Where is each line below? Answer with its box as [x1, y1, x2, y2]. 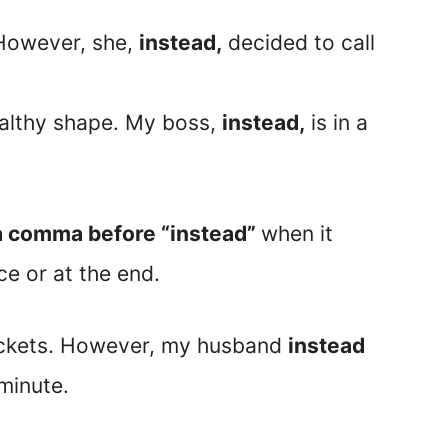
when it [261, 221, 333, 247]
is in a [305, 109, 368, 135]
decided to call [222, 29, 375, 55]
